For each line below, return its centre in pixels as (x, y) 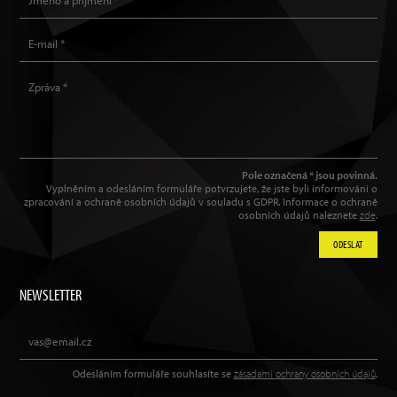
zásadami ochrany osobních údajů (304, 374)
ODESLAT (348, 245)
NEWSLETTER (51, 295)
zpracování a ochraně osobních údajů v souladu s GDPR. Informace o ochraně (200, 202)
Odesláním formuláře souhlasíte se (153, 374)
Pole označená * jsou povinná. (309, 175)
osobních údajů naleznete (299, 215)
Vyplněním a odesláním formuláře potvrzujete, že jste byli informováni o (211, 189)
